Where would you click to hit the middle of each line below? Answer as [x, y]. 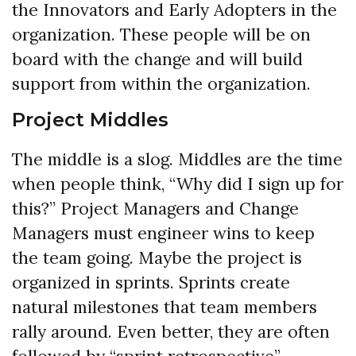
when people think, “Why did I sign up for [178, 184]
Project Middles [90, 119]
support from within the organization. [161, 83]
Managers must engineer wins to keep [163, 233]
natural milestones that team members [164, 307]
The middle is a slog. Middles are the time [177, 159]
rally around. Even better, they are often [171, 331]
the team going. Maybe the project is [157, 257]
